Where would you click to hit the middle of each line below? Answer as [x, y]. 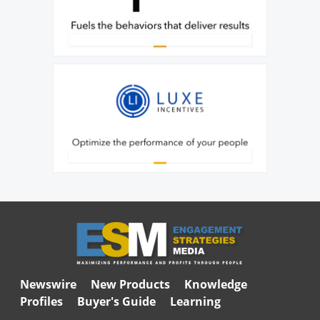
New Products [130, 284]
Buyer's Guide [116, 301]
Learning [195, 301]
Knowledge [215, 284]
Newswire [48, 284]
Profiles [41, 301]
